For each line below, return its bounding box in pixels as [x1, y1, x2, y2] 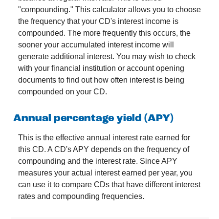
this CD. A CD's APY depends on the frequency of [18, 145, 189, 154]
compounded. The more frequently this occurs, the [18, 28, 191, 38]
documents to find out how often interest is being [18, 75, 184, 85]
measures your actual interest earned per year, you [18, 168, 193, 177]
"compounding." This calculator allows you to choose [18, 5, 201, 14]
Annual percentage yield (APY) [13, 113, 174, 124]
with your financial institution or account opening [18, 64, 184, 73]
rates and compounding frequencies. [18, 192, 144, 201]
